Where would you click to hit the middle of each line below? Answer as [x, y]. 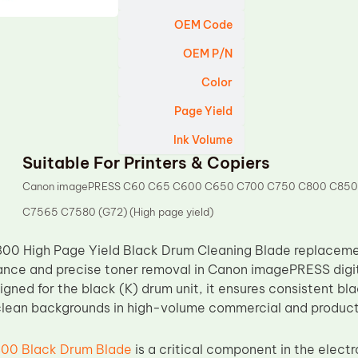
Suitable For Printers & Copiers [147, 163]
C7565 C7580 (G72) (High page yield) [118, 212]
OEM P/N [208, 54]
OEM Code [204, 25]
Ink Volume [203, 140]
